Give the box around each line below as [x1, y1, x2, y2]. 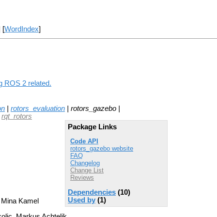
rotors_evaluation [11, 104, 65, 112]
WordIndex [4, 25, 39, 33]
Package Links [68, 123, 117, 131]
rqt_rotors [1, 112, 32, 120]
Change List [70, 167, 104, 174]
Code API [70, 138, 98, 145]
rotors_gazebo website [70, 145, 133, 153]
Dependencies [68, 188, 116, 196]
